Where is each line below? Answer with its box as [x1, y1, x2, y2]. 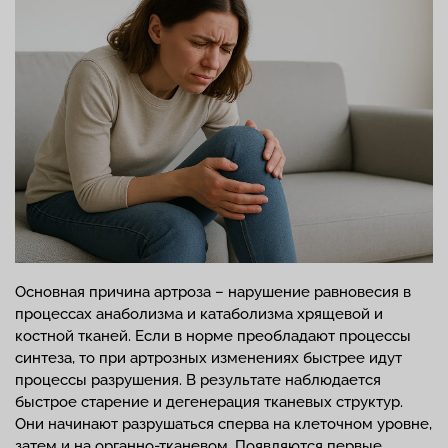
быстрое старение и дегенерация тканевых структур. [15, 393, 403, 412]
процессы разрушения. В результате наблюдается [15, 371, 381, 390]
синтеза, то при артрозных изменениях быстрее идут [15, 349, 402, 368]
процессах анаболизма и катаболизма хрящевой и [15, 305, 383, 324]
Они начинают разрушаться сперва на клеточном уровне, [15, 415, 432, 434]
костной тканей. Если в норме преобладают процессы [15, 327, 411, 346]
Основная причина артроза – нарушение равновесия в [15, 283, 411, 302]
